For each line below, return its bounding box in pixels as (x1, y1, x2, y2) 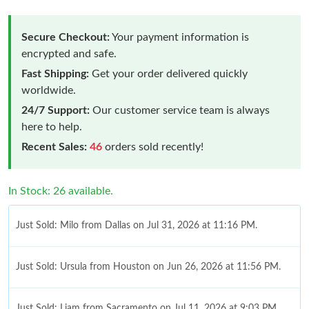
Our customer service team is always (90, 104, 270, 116)
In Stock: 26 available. (8, 185, 113, 197)
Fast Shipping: (21, 68, 89, 79)
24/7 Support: (21, 104, 90, 116)
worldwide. (21, 84, 76, 96)
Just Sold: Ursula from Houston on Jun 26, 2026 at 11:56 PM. (16, 261, 281, 272)
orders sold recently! (102, 141, 203, 152)
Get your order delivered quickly (89, 68, 248, 79)
